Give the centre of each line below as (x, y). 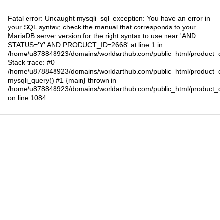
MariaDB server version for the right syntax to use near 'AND (102, 36)
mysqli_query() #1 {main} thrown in (62, 80)
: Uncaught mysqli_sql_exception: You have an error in (125, 18)
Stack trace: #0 (31, 62)
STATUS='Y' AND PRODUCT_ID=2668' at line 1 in (85, 44)
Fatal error (24, 18)
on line (19, 97)
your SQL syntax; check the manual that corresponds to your (102, 27)
